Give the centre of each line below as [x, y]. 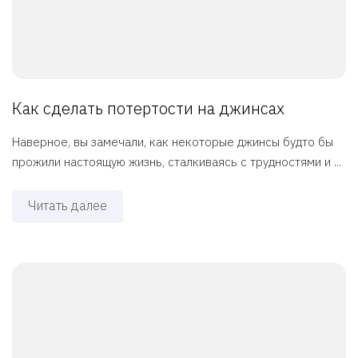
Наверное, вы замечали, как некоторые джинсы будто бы [173, 142]
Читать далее [68, 206]
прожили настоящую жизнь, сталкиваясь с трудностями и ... [177, 162]
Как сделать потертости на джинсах [148, 109]
